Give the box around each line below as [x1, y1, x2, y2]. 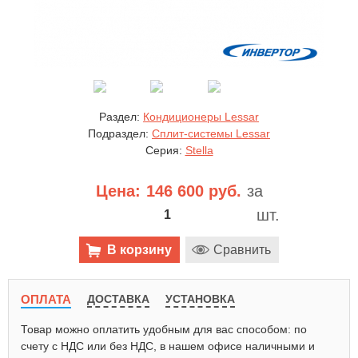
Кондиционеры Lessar [143, 110, 259, 123]
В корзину [107, 243, 172, 257]
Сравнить [213, 243, 271, 257]
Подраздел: [88, 127, 149, 140]
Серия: [145, 144, 182, 157]
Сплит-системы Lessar [152, 127, 270, 140]
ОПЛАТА [21, 292, 71, 306]
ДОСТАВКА [87, 292, 149, 305]
